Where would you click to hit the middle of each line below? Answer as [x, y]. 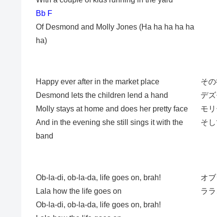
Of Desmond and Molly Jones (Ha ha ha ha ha [115, 27]
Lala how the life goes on [79, 191]
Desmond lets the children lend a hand [102, 95]
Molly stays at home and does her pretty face [112, 109]
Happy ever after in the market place [98, 82]
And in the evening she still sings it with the [109, 123]
